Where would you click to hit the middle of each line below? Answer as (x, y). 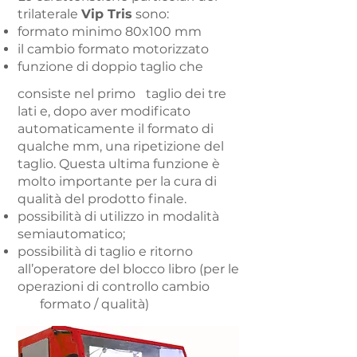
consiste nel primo (76, 94)
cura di (195, 181)
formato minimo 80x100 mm (110, 31)
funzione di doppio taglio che (110, 67)
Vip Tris (107, 14)
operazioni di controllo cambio (114, 286)
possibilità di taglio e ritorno (105, 251)
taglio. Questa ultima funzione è (119, 164)
